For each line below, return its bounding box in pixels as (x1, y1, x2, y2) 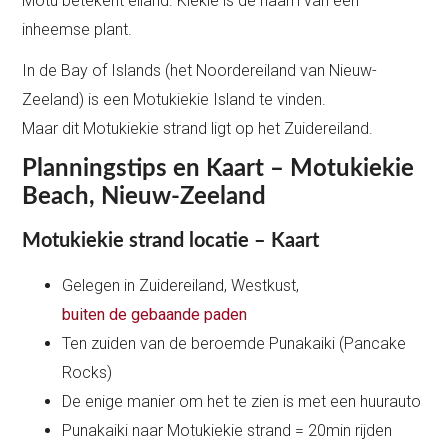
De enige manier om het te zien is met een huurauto (62, 392, 422, 412)
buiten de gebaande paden (62, 305, 248, 325)
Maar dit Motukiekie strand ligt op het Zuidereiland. (22, 119, 374, 139)
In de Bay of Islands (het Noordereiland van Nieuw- (22, 61, 378, 81)
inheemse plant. (22, 20, 133, 40)
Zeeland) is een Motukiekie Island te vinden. (22, 90, 327, 110)
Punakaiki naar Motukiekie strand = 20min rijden (62, 421, 393, 441)
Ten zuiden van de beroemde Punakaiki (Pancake (62, 334, 407, 354)
